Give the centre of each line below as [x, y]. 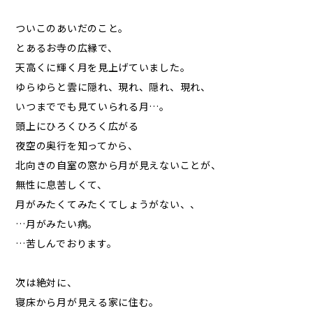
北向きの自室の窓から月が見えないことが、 [118, 165]
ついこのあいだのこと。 [72, 28]
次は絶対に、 [46, 282]
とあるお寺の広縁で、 [67, 47]
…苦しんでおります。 [66, 243]
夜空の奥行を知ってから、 [77, 145]
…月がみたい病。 [57, 223]
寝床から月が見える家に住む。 [88, 301]
